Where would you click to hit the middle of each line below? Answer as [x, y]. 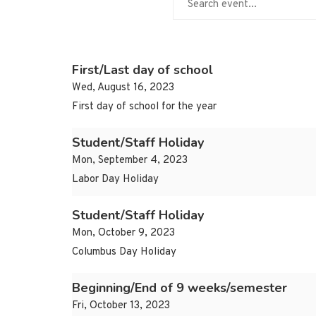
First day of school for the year [144, 107]
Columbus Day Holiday [124, 253]
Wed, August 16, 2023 [123, 88]
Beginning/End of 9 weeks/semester [180, 288]
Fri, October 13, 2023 [121, 306]
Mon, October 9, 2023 [123, 233]
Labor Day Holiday [115, 180]
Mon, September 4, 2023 [130, 161]
